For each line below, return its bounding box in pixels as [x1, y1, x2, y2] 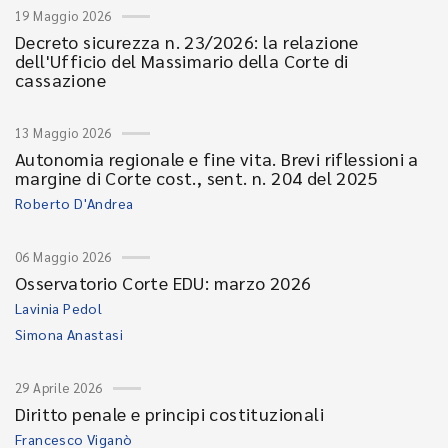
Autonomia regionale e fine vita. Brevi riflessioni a [15, 147, 419, 170]
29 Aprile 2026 [15, 379, 103, 396]
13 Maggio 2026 [15, 124, 112, 141]
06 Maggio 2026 [15, 248, 112, 265]
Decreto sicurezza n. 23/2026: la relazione [15, 30, 359, 53]
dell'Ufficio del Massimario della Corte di [15, 49, 349, 72]
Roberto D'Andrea [15, 194, 134, 212]
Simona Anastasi [15, 325, 123, 343]
